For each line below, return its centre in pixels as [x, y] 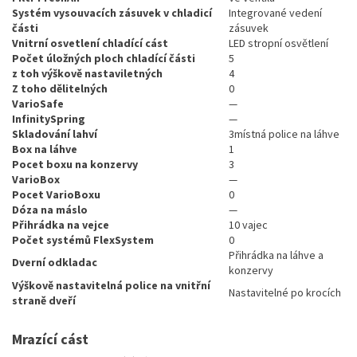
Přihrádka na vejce [61, 225]
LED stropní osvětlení [279, 43]
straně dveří [44, 301]
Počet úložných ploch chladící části [104, 59]
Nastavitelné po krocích [285, 293]
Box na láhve [45, 149]
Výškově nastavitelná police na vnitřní [111, 286]
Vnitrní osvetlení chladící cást [90, 43]
